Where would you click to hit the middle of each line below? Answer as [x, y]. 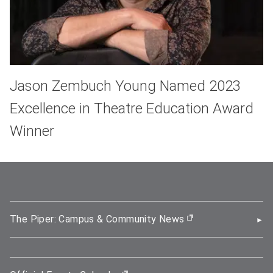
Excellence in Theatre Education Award [132, 108]
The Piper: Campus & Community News [97, 219]
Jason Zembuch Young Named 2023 [125, 86]
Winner [32, 131]
